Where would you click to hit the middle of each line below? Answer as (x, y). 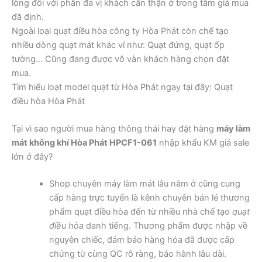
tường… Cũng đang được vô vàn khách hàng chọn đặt (120, 59)
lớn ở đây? (32, 157)
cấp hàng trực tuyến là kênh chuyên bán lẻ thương (149, 198)
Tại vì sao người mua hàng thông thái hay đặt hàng (114, 129)
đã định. (28, 17)
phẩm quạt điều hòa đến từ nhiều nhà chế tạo (140, 212)
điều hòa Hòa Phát (48, 101)
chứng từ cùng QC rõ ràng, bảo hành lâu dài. (137, 254)
